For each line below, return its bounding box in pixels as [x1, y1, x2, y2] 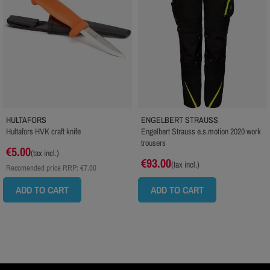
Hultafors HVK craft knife [6, 125, 81, 137]
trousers [141, 137, 166, 148]
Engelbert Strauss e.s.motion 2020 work [141, 125, 261, 137]
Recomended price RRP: [6, 162, 80, 173]
